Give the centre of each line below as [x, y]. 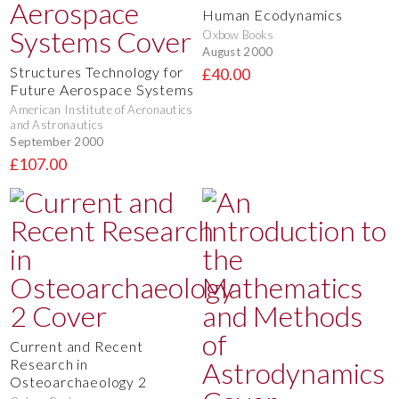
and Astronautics [57, 125]
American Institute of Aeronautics [102, 110]
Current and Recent [77, 346]
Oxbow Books [238, 35]
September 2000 [57, 141]
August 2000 [238, 51]
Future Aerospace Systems [102, 90]
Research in [49, 364]
